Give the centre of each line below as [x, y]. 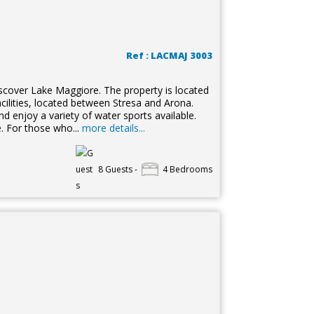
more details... [113, 128]
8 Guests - [117, 169]
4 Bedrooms [187, 169]
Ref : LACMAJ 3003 [169, 55]
